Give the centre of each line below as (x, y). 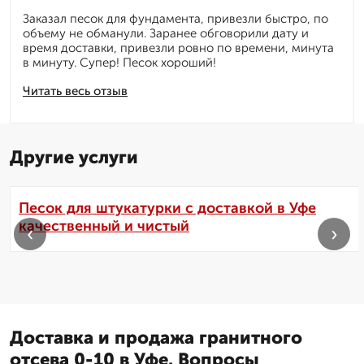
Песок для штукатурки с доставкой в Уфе (167, 208)
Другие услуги (74, 158)
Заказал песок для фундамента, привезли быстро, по (175, 19)
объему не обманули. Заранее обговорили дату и (166, 34)
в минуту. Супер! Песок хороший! (119, 63)
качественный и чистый (104, 226)
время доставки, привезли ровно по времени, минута (178, 48)
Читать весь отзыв (75, 91)
